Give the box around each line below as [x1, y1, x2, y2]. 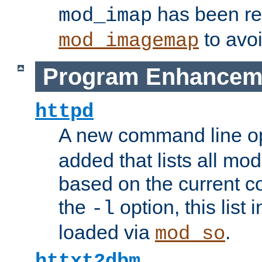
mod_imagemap [58, 30, 199, 53]
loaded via [58, 221, 155, 244]
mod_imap [58, 5, 152, 27]
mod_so [155, 223, 225, 246]
